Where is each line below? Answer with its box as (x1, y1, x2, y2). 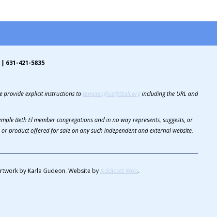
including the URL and (140, 90, 198, 98)
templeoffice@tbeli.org (83, 90, 140, 98)
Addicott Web (100, 167, 138, 175)
